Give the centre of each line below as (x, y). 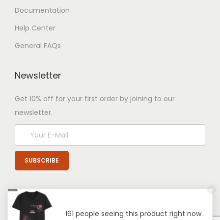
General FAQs (38, 46)
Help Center (35, 28)
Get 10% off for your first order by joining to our (95, 99)
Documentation (42, 10)
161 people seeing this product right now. (134, 214)
